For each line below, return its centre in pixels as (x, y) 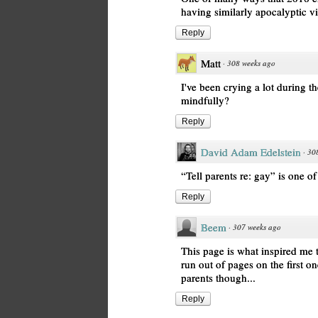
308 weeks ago (251, 63)
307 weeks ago (257, 227)
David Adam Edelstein (251, 152)
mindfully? (205, 100)
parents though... (218, 278)
